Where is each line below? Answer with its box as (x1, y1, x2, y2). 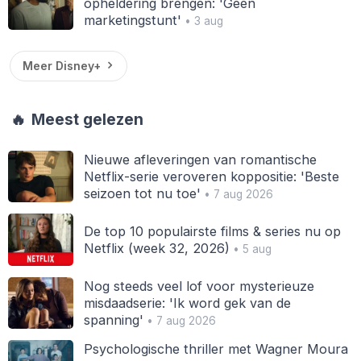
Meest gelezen (27, 110, 144, 129)
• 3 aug (180, 14, 223, 27)
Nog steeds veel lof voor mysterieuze (83, 277, 314, 294)
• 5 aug (229, 242, 272, 255)
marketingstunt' (83, 11, 181, 28)
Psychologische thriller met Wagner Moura (83, 341, 348, 358)
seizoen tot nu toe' (83, 185, 201, 201)
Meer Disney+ (22, 59, 101, 73)
